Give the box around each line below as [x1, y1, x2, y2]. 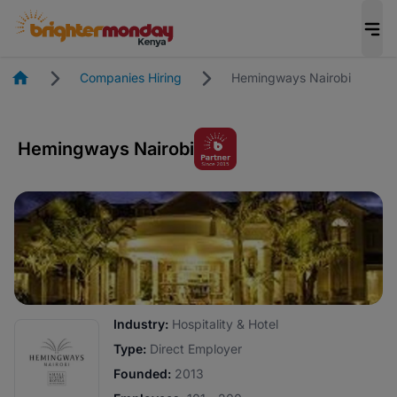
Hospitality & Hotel [168, 316, 278, 331]
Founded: [113, 366, 171, 381]
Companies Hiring [80, 70, 182, 85]
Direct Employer [146, 341, 242, 356]
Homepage [29, 67, 93, 83]
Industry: [113, 316, 168, 331]
